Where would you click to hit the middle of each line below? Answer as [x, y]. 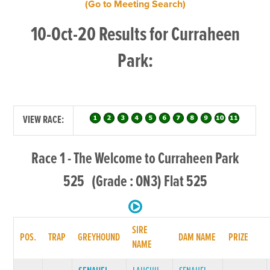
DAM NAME [197, 238]
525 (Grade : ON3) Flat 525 [135, 182]
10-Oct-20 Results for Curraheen [135, 35]
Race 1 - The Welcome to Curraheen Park [135, 159]
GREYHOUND [99, 238]
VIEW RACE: [44, 120]
